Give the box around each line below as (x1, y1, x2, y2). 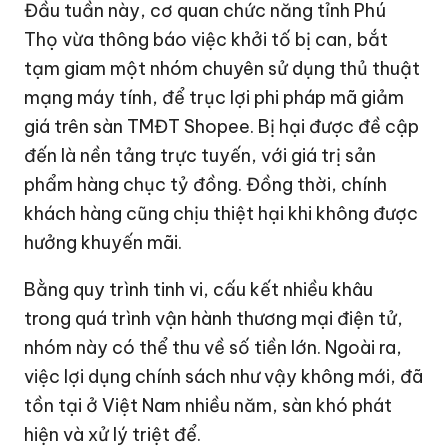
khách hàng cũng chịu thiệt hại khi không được (24, 202, 419, 226)
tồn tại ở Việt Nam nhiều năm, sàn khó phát (24, 394, 393, 418)
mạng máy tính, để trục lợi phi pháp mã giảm (24, 86, 405, 110)
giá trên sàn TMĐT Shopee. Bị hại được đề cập (24, 115, 420, 139)
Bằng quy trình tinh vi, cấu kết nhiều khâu (24, 278, 374, 302)
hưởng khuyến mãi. (24, 231, 183, 255)
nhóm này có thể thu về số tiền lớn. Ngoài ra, (24, 336, 403, 360)
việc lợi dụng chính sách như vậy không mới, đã (24, 365, 424, 389)
